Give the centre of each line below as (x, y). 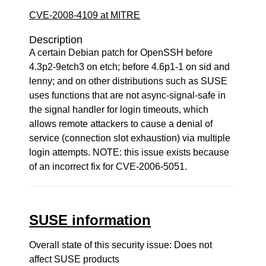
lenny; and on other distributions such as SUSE (129, 81)
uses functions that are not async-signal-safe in (128, 95)
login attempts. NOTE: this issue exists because (129, 152)
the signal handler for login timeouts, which (119, 110)
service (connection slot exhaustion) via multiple (130, 138)
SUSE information (90, 220)
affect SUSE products (75, 259)
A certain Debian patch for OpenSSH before (121, 53)
